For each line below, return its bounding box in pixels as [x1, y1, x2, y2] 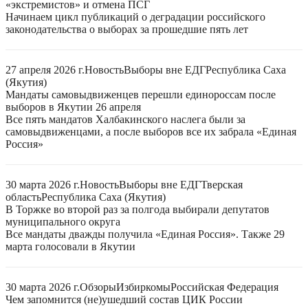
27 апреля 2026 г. [5, 64, 85, 76]
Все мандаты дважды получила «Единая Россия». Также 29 [5, 228, 285, 240]
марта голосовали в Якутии [5, 241, 135, 252]
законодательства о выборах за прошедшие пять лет [5, 23, 248, 35]
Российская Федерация [170, 281, 278, 293]
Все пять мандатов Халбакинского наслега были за [5, 113, 245, 125]
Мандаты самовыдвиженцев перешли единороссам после [5, 89, 276, 100]
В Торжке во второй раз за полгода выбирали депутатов [5, 203, 269, 215]
